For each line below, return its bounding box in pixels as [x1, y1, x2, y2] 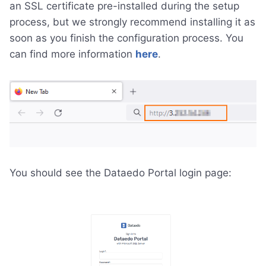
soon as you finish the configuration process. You [9, 32, 243, 45]
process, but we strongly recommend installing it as [9, 16, 255, 28]
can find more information [9, 48, 135, 61]
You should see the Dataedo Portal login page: [9, 167, 232, 179]
